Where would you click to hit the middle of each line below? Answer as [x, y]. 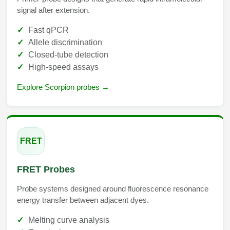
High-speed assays [63, 67]
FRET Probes [46, 169]
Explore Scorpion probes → [63, 87]
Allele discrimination [65, 42]
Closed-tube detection [68, 54]
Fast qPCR [49, 30]
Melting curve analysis [69, 220]
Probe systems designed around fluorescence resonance [113, 188]
